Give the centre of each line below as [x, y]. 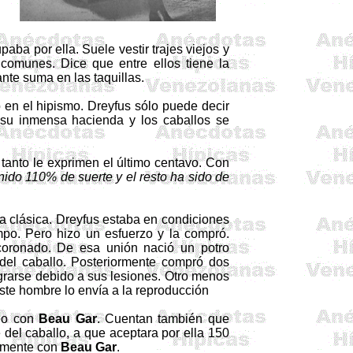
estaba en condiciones [164, 219]
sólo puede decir [180, 106]
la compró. [199, 234]
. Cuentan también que [163, 319]
